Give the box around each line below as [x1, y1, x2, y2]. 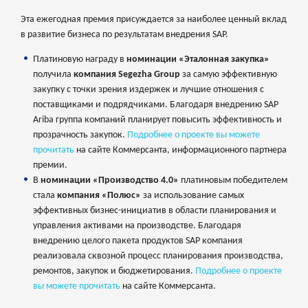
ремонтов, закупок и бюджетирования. [32, 266, 195, 277]
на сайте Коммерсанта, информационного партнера [74, 145, 287, 156]
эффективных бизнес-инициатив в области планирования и [32, 206, 276, 217]
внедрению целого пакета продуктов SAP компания [32, 236, 243, 247]
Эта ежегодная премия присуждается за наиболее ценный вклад [21, 14, 287, 25]
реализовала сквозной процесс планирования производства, [32, 251, 283, 262]
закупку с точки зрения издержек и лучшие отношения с [32, 85, 264, 96]
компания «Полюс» [56, 190, 141, 201]
